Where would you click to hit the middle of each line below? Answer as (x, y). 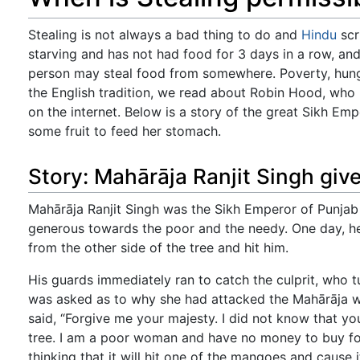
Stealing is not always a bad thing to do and (165, 34)
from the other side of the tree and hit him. (158, 248)
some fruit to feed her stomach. (125, 131)
